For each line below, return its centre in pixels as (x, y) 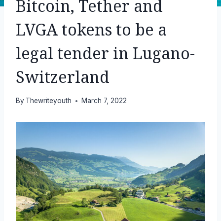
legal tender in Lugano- (105, 54)
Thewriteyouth (49, 101)
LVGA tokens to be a (91, 30)
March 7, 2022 (104, 101)
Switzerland (63, 77)
